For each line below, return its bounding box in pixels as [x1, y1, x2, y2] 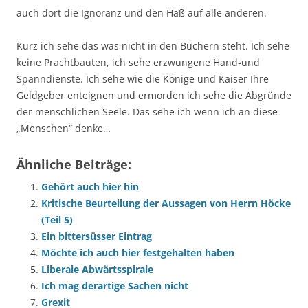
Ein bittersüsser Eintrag [41, 230, 152, 243]
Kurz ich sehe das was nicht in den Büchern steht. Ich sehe [16, 39, 289, 52]
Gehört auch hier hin [41, 180, 139, 193]
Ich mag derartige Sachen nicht [41, 279, 188, 292]
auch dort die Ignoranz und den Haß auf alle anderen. [16, 6, 267, 19]
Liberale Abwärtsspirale [41, 263, 153, 276]
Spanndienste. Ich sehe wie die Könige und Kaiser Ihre [16, 72, 269, 85]
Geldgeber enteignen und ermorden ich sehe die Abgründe [16, 89, 291, 102]
